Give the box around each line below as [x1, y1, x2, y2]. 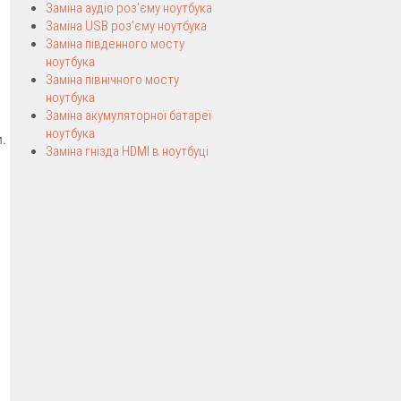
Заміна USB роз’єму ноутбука [46, 18, 207, 34]
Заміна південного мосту [46, 36, 184, 52]
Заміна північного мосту [46, 72, 179, 88]
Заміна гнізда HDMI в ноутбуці [46, 143, 209, 159]
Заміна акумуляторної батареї [46, 107, 211, 124]
